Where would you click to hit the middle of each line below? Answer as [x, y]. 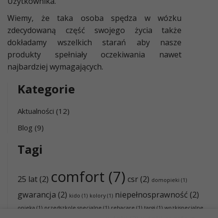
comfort [78, 176]
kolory [98, 195]
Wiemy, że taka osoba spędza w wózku [94, 18]
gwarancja [37, 194]
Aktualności [36, 111]
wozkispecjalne [184, 208]
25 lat [27, 179]
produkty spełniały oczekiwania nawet [94, 54]
